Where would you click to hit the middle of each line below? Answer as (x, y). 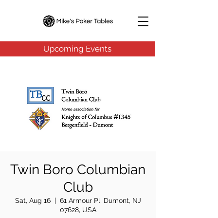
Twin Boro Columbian (78, 170)
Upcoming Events (77, 49)
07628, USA (78, 210)
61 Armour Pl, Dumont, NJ (100, 200)
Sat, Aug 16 (33, 200)
